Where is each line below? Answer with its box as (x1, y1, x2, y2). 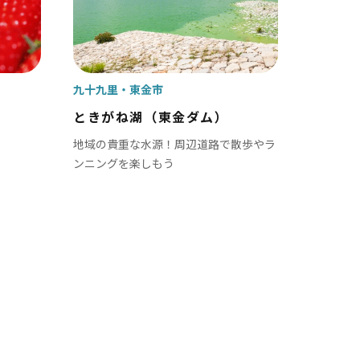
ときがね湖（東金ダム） (73, 107, 229, 126)
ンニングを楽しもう (73, 155, 174, 171)
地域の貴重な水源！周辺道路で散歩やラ (73, 136, 276, 152)
